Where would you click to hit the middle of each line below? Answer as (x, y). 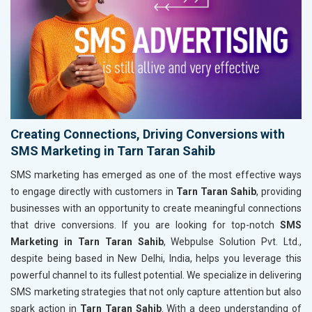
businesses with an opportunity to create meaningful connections (156, 208)
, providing (279, 191)
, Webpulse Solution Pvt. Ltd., (232, 241)
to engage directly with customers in (93, 191)
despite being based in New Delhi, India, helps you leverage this (156, 258)
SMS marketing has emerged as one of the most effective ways (156, 174)
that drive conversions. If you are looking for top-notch (145, 225)
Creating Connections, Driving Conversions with (148, 134)
